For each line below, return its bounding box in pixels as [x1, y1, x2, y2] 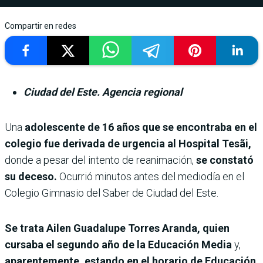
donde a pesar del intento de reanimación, [5, 154, 196, 167]
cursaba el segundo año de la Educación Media [5, 238, 232, 251]
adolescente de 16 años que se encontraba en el [25, 121, 257, 134]
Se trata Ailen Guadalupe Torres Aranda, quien [5, 222, 230, 235]
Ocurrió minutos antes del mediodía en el [57, 170, 244, 183]
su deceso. [5, 170, 57, 183]
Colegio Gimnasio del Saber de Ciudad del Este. [5, 187, 218, 200]
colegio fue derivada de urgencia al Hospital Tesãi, [5, 137, 251, 150]
